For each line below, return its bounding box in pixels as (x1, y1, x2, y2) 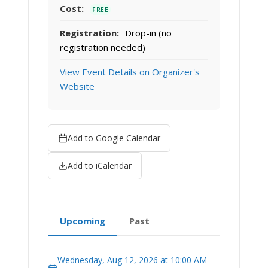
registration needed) (60, 41, 145, 54)
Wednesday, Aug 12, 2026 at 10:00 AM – (57, 254, 214, 266)
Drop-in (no (123, 27, 172, 39)
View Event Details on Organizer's (60, 66, 200, 78)
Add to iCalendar (68, 160, 132, 172)
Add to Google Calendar (68, 132, 160, 144)
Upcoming (60, 215, 105, 227)
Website (60, 80, 95, 93)
